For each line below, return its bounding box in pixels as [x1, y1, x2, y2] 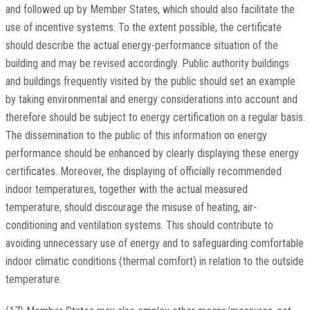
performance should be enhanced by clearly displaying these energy [5, 147, 299, 161]
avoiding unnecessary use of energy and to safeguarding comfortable [5, 237, 304, 250]
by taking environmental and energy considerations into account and [5, 93, 298, 107]
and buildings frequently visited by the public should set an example [5, 75, 295, 89]
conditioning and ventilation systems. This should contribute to [5, 219, 273, 232]
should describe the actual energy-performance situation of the [5, 39, 278, 53]
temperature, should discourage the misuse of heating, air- [5, 201, 257, 215]
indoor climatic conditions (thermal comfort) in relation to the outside [5, 255, 304, 268]
